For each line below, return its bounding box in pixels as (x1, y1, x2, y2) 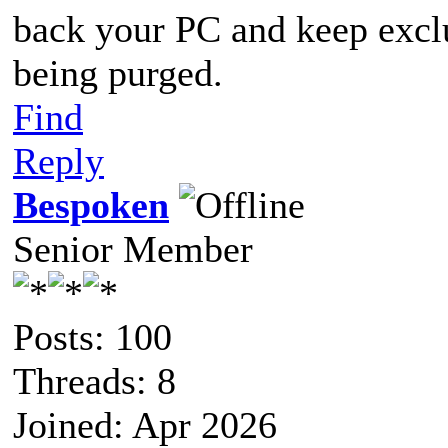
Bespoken (13, 183, 169, 226)
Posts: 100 (13, 315, 172, 358)
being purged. (13, 51, 223, 94)
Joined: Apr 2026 (13, 403, 277, 446)
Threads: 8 (13, 359, 176, 402)
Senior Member (13, 227, 253, 270)
